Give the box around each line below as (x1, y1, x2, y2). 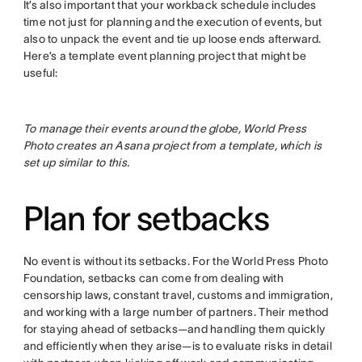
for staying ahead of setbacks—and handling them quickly (23, 322, 326, 336)
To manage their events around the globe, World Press (23, 122, 307, 136)
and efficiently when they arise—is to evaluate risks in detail (23, 339, 333, 353)
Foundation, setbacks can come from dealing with (23, 271, 284, 285)
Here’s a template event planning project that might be (23, 49, 306, 63)
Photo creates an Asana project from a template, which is (23, 139, 322, 153)
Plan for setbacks (23, 200, 270, 238)
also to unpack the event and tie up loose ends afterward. (23, 32, 322, 46)
